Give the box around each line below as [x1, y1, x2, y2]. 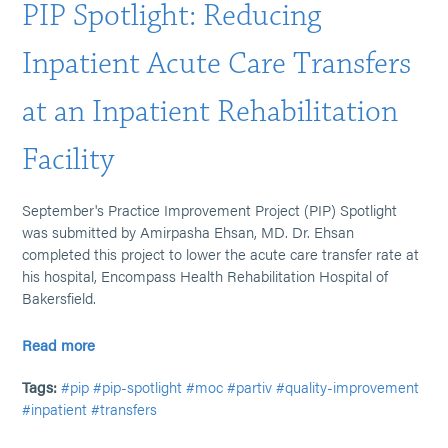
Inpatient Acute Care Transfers [22, 44, 412, 83]
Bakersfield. [22, 287, 97, 308]
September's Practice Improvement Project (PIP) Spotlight [22, 199, 398, 220]
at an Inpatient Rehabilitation [22, 92, 399, 131]
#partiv [227, 376, 273, 397]
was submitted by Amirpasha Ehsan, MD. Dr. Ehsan [22, 221, 355, 242]
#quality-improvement [276, 376, 420, 397]
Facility [22, 140, 115, 179]
